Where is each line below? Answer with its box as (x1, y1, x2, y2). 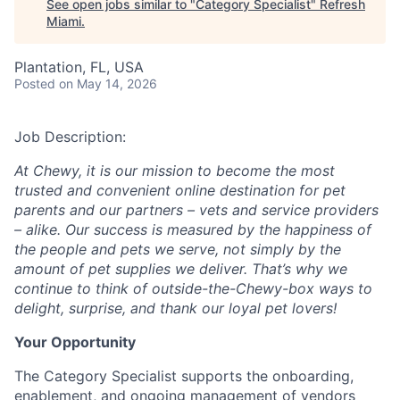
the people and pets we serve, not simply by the (14, 240, 341, 258)
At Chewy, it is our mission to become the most (14, 162, 335, 179)
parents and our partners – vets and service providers (14, 201, 379, 219)
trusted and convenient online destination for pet (14, 181, 346, 199)
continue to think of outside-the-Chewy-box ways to (14, 279, 372, 297)
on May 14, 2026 (59, 76, 157, 91)
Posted (14, 76, 55, 91)
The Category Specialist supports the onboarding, (14, 367, 354, 385)
